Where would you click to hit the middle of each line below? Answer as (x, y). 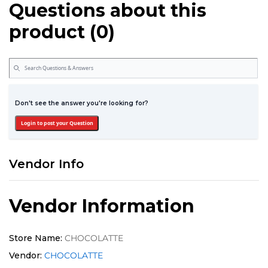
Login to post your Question (57, 124)
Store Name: (36, 238)
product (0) (62, 32)
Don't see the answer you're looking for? (82, 103)
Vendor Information (102, 206)
